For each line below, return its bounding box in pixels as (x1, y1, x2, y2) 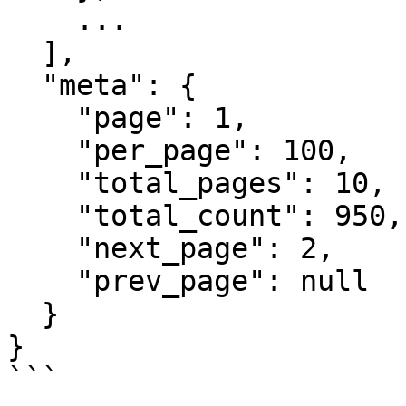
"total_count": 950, (7, 199, 76, 232)
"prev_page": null (7, 265, 76, 297)
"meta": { (7, 69, 42, 101)
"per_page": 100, (7, 134, 76, 167)
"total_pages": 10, (7, 167, 76, 199)
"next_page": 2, (7, 232, 76, 265)
